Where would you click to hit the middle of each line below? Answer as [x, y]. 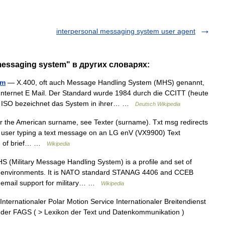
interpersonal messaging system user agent [126, 31]
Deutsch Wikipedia [158, 104]
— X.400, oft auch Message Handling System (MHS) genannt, [105, 82]
